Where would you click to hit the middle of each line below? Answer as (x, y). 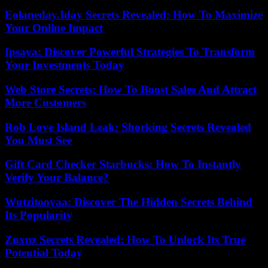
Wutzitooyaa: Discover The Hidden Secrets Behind (129, 202)
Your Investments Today (65, 65)
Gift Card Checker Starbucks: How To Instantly (123, 165)
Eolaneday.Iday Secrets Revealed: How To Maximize (134, 14)
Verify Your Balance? (57, 178)
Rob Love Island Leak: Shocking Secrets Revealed (128, 127)
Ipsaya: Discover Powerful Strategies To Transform (130, 52)
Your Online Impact (54, 28)
